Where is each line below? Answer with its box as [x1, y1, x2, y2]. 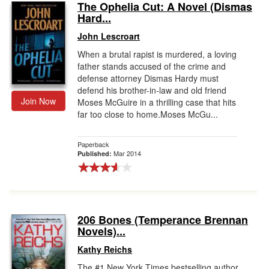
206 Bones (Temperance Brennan [77, 212, 248, 228]
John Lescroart [77, 30, 140, 42]
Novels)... [77, 223, 125, 239]
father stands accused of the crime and [77, 60, 226, 72]
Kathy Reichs [77, 243, 132, 255]
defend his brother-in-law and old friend [77, 84, 226, 96]
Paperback [77, 139, 109, 149]
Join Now [21, 95, 56, 107]
